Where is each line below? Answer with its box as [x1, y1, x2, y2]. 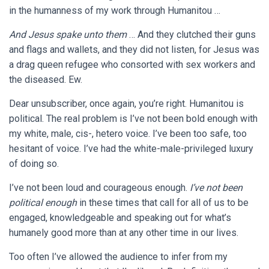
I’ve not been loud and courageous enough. [9, 182, 190, 194]
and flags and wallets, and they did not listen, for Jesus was [9, 44, 259, 56]
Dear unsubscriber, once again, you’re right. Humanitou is [9, 98, 244, 110]
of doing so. [9, 158, 61, 170]
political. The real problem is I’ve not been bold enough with [9, 113, 258, 125]
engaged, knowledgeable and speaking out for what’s [9, 212, 231, 224]
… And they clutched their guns [127, 29, 256, 41]
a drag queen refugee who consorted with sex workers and [9, 59, 255, 71]
